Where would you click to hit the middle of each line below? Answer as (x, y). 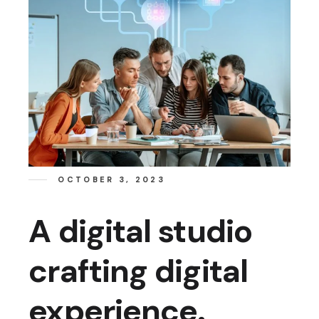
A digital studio (140, 231)
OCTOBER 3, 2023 (111, 180)
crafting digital (138, 271)
